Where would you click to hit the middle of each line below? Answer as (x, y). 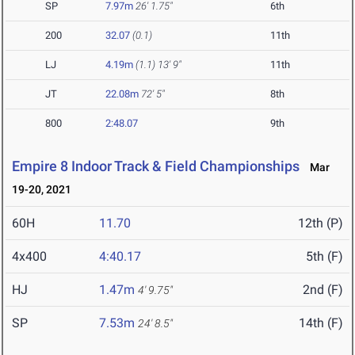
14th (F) (321, 323)
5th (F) (324, 257)
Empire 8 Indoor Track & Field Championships (156, 166)
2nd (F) (323, 290)
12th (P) (321, 223)
